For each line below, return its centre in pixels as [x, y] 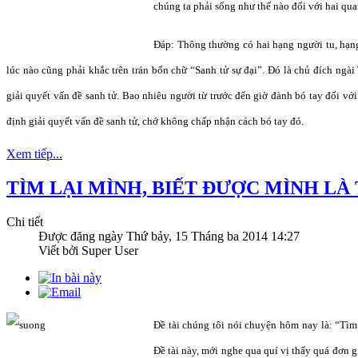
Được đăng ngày [82, 237]
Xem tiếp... [34, 154]
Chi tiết [25, 222]
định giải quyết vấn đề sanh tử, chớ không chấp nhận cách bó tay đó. [155, 121]
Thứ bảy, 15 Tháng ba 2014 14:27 [213, 237]
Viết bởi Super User [88, 251]
